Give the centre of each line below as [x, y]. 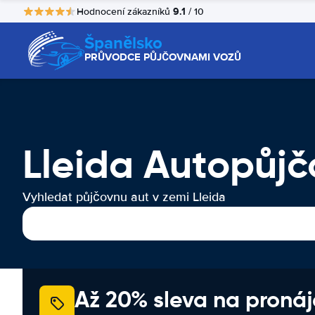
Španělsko [123, 43]
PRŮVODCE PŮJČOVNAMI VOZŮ [163, 57]
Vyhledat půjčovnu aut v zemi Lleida [124, 197]
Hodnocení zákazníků [125, 11]
